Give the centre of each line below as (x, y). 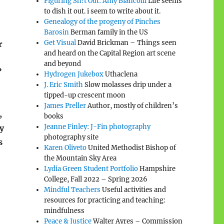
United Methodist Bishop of (131, 147)
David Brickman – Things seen (126, 42)
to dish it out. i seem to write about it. (102, 11)
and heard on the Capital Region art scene (110, 53)
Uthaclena (121, 74)
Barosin (57, 32)
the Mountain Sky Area (80, 158)
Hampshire (157, 168)
